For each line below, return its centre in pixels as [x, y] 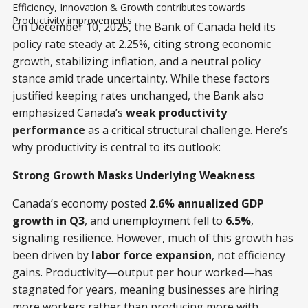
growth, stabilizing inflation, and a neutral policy [136, 62]
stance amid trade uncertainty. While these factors [141, 79]
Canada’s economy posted [81, 204]
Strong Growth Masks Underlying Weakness [134, 176]
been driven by [52, 255]
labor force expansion [152, 255]
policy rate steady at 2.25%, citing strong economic [142, 44]
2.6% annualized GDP [207, 204]
